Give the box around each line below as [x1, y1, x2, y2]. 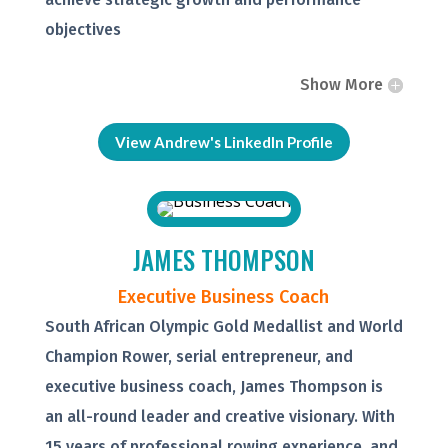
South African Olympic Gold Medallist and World [44, 317, 403, 337]
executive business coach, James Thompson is [44, 377, 383, 397]
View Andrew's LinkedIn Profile [114, 132, 333, 151]
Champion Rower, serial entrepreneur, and [44, 347, 353, 367]
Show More [300, 75, 384, 95]
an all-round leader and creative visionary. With [44, 407, 395, 427]
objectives [44, 20, 121, 40]
